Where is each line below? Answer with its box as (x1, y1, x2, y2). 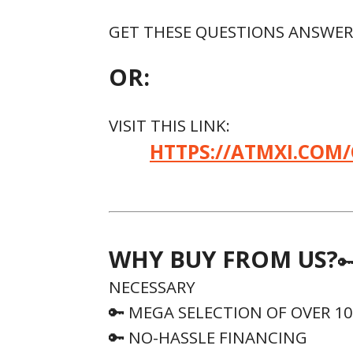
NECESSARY (109, 275, 195, 298)
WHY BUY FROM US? (109, 243, 338, 275)
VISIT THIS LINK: (109, 114, 230, 136)
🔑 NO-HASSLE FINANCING (109, 325, 307, 348)
